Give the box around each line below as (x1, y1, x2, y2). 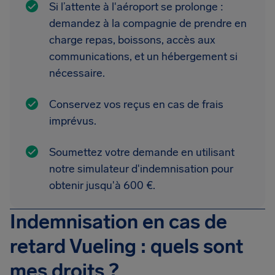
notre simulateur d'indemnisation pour (49, 162, 233, 176)
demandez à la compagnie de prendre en (49, 17, 247, 30)
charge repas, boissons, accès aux (49, 33, 215, 47)
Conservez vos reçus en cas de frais (49, 98, 223, 111)
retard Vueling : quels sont (10, 234, 243, 258)
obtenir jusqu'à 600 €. (49, 179, 155, 192)
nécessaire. (49, 66, 105, 80)
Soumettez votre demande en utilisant (49, 145, 234, 159)
